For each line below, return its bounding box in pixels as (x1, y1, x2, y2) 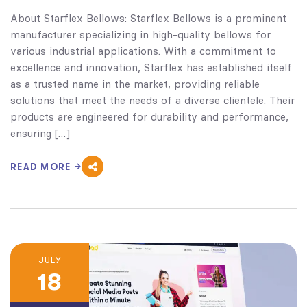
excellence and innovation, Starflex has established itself (10, 61, 292, 75)
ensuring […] (10, 127, 70, 140)
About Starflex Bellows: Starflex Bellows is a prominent (10, 12, 286, 25)
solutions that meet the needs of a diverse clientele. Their (10, 94, 295, 108)
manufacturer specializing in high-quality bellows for (10, 28, 271, 42)
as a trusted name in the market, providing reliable (10, 77, 260, 91)
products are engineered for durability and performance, (10, 110, 288, 124)
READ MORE (10, 162, 71, 173)
